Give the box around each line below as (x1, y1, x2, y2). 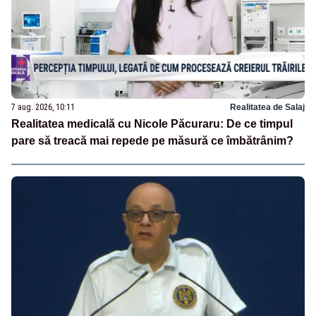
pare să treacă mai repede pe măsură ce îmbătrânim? (11, 135, 293, 147)
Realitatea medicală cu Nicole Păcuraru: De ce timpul (11, 118, 293, 130)
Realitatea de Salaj (230, 102, 305, 113)
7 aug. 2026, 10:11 (11, 102, 75, 113)
